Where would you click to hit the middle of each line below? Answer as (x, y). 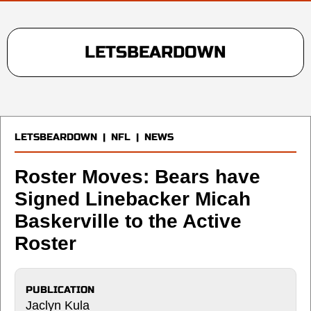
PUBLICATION (60, 289)
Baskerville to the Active (128, 221)
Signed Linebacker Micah (133, 199)
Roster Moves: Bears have (137, 176)
